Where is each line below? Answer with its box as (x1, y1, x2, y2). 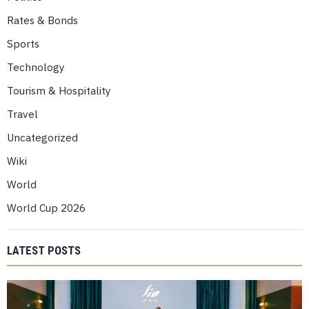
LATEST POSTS (7, 243, 81, 258)
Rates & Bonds (7, 13, 78, 28)
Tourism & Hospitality (7, 83, 111, 98)
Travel (7, 107, 38, 121)
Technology (7, 60, 65, 74)
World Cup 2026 (7, 201, 86, 215)
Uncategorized (7, 130, 78, 145)
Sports (7, 37, 39, 51)
